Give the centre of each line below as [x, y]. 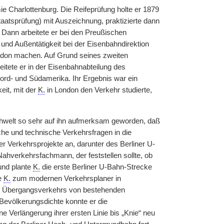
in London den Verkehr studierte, [98, 90]
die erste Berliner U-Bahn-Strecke [96, 167]
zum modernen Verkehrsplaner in [65, 178]
